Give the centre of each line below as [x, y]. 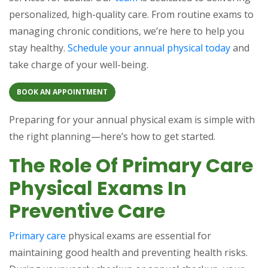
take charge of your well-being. [79, 65]
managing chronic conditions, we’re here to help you [127, 31]
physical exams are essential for [138, 236]
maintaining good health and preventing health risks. [128, 252]
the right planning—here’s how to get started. [112, 136]
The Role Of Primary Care [131, 165]
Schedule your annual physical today [149, 48]
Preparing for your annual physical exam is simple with [132, 120]
